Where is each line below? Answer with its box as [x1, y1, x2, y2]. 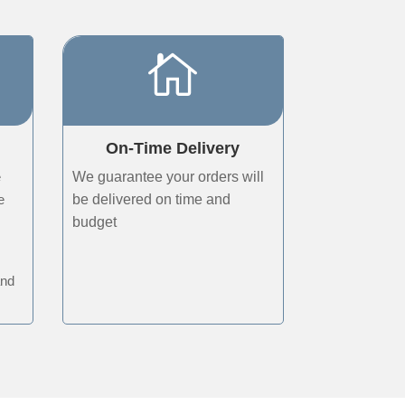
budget [71, 213, 117, 230]
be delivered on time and [71, 191, 231, 207]
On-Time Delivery [106, 138, 240, 157]
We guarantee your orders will [71, 168, 264, 184]
